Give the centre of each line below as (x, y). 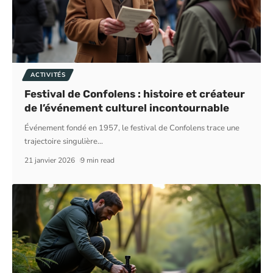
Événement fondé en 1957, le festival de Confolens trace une (132, 128)
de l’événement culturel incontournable (127, 108)
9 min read (97, 161)
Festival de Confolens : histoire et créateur (135, 94)
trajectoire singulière (61, 142)
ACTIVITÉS (48, 75)
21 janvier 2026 (50, 161)
